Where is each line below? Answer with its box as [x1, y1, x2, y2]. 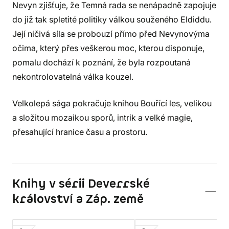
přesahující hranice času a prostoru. [12, 127, 147, 137]
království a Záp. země [12, 191, 144, 208]
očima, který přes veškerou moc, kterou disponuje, [12, 43, 204, 53]
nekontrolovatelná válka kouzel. [12, 72, 133, 82]
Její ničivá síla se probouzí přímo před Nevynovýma [12, 29, 210, 39]
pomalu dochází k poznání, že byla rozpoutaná [12, 57, 191, 67]
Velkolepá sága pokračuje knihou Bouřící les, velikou [12, 98, 212, 108]
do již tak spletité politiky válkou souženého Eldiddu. [12, 14, 212, 25]
